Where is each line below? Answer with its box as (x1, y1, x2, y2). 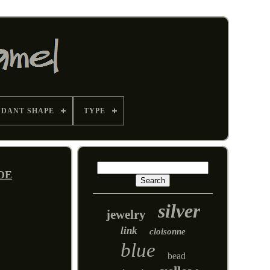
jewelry (105, 207, 146, 222)
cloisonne (149, 227, 186, 236)
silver (157, 200, 200, 222)
